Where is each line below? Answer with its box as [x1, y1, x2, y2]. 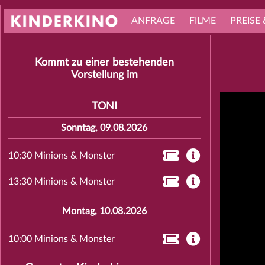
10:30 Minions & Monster [8, 151, 115, 160]
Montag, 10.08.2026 [62, 206, 147, 216]
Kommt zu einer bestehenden [34, 57, 174, 67]
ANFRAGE [131, 16, 175, 25]
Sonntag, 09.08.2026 [61, 123, 148, 132]
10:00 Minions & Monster [8, 234, 115, 244]
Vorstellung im [70, 70, 138, 80]
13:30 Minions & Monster [8, 177, 115, 186]
